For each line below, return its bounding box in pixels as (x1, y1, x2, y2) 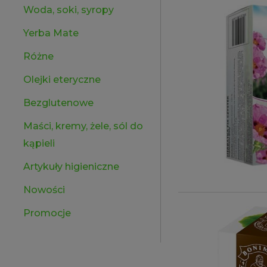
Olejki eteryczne (23, 74, 101, 85)
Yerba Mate (23, 27, 79, 39)
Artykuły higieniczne (23, 161, 119, 172)
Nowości (23, 184, 65, 195)
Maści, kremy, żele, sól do (23, 120, 143, 132)
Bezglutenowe (23, 97, 94, 108)
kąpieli (23, 138, 55, 149)
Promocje (23, 207, 71, 219)
